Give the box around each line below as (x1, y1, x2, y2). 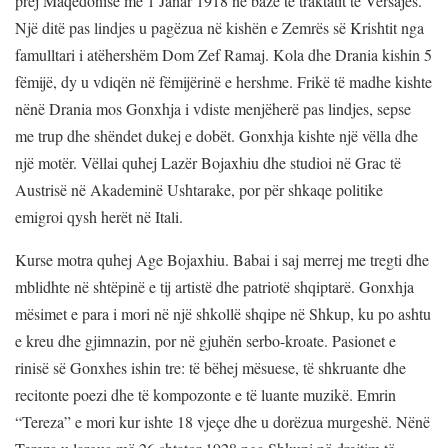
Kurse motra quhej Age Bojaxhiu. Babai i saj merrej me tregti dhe (15, 248, 429, 270)
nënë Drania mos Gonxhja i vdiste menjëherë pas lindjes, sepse (15, 97, 411, 119)
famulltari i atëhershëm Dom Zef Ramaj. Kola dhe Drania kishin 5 (15, 43, 432, 65)
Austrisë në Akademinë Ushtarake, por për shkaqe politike (15, 178, 383, 200)
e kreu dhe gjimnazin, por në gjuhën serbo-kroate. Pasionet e (15, 329, 396, 351)
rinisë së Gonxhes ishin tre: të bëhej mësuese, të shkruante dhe (15, 356, 406, 378)
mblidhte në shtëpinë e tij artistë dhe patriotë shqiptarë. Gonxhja (15, 275, 414, 297)
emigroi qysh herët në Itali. (15, 205, 183, 227)
